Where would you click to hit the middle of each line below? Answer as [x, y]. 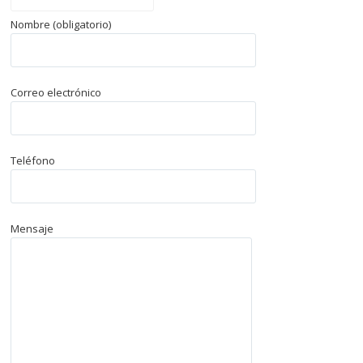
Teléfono [33, 161]
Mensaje [32, 229]
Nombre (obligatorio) [61, 25]
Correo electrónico [56, 93]
